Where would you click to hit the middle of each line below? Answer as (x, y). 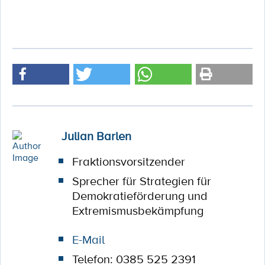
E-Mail (88, 240)
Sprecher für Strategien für (141, 181)
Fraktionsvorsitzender (128, 161)
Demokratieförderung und (140, 196)
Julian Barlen (96, 136)
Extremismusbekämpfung (138, 211)
